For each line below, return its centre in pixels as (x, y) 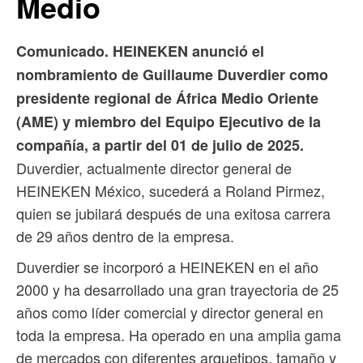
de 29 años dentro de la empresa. (125, 235)
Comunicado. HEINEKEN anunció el (140, 51)
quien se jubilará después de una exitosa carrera (173, 213)
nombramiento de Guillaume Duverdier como (172, 74)
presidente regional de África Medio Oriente (167, 98)
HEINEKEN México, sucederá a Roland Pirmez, (171, 190)
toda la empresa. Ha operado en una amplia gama (179, 334)
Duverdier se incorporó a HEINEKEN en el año (167, 266)
